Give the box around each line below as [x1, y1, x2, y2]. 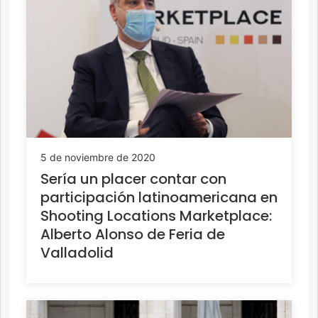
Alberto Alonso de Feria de [40, 224, 225, 245]
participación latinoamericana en [40, 187, 278, 208]
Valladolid [40, 243, 114, 263]
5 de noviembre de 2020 [40, 151, 155, 164]
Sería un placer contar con [40, 169, 226, 190]
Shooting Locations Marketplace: [40, 206, 272, 226]
